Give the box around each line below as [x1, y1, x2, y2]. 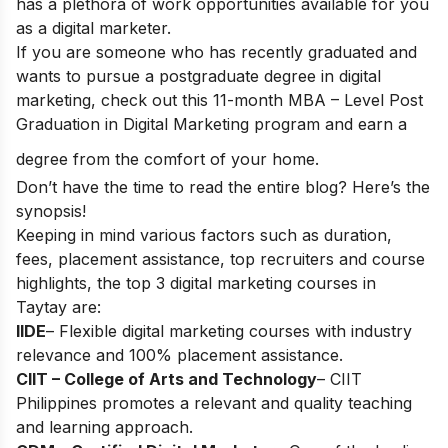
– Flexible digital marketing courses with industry [46, 321, 412, 342]
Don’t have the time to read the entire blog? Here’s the [16, 177, 430, 198]
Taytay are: [16, 297, 101, 318]
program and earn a [249, 114, 407, 135]
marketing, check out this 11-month [16, 90, 288, 111]
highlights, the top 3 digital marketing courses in [16, 273, 376, 294]
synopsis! [16, 201, 91, 222]
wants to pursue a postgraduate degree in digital [16, 66, 381, 87]
